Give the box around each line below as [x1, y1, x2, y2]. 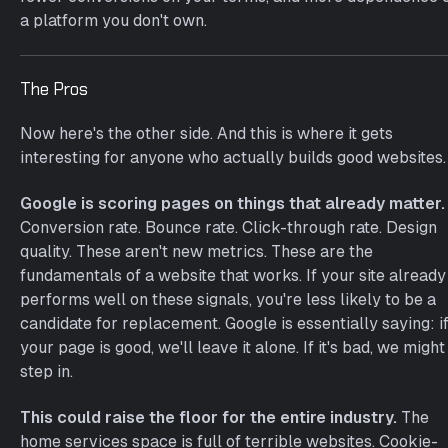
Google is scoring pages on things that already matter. [20, 194, 445, 213]
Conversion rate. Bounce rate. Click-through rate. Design [20, 218, 437, 237]
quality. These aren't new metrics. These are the [20, 242, 373, 261]
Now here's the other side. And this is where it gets [20, 124, 393, 143]
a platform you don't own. [20, 11, 207, 30]
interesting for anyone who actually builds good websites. [20, 148, 446, 167]
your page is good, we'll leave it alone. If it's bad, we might [20, 338, 445, 357]
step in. [20, 362, 73, 381]
